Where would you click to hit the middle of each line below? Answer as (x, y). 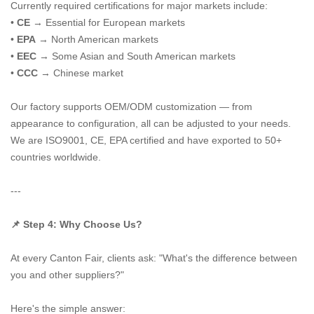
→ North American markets (97, 39)
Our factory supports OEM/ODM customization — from (131, 107)
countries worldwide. (56, 157)
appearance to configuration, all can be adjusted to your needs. (151, 123)
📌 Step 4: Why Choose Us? (76, 224)
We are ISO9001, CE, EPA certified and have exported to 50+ (146, 140)
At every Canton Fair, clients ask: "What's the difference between (154, 258)
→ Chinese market (81, 73)
